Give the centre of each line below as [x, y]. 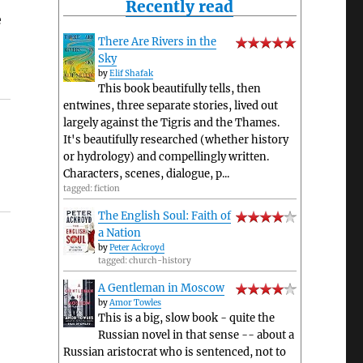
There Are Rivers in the [157, 42]
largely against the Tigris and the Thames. [171, 123]
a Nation [119, 233]
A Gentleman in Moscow [161, 288]
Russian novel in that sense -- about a [196, 335]
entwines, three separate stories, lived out [170, 106]
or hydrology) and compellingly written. [166, 157]
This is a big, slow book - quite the [186, 318]
